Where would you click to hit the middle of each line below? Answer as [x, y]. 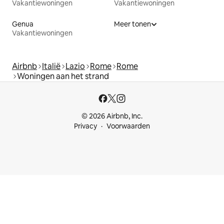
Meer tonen [132, 24]
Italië [51, 66]
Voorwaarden [128, 126]
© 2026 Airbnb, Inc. [112, 116]
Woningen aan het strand [63, 76]
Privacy [85, 126]
